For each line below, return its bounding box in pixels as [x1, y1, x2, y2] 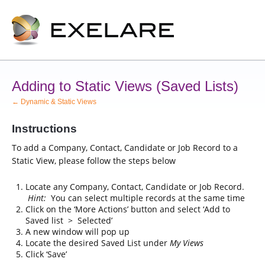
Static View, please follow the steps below [12, 155, 176, 166]
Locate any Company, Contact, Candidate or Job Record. [25, 180, 244, 192]
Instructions [12, 122, 77, 135]
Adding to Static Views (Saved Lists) [12, 78, 238, 94]
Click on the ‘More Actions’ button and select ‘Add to [25, 203, 230, 215]
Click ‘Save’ [25, 248, 67, 260]
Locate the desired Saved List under [25, 237, 170, 248]
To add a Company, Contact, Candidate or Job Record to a [12, 142, 238, 153]
